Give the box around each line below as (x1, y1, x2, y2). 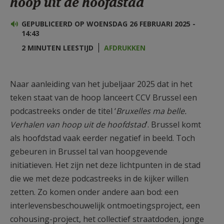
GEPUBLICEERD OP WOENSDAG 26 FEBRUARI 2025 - (21, 18, 195, 28)
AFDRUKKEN (104, 42, 145, 52)
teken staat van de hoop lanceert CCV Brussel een (10, 91, 197, 103)
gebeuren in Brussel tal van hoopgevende (10, 145, 167, 157)
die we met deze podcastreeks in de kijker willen (10, 172, 188, 184)
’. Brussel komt (146, 118, 201, 130)
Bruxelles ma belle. (116, 105, 186, 116)
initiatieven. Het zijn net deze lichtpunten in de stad (10, 159, 200, 170)
